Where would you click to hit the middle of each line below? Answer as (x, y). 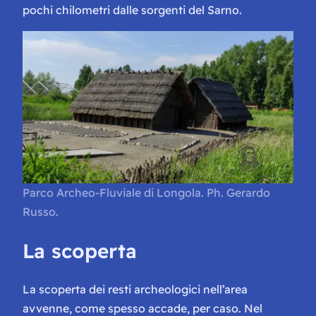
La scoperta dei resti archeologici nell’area (135, 290)
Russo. (41, 211)
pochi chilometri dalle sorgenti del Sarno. (132, 10)
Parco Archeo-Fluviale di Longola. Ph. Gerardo (146, 192)
